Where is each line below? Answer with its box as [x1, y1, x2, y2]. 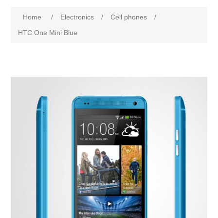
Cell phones [110, 13, 147, 21]
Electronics [60, 13, 94, 21]
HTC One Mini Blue [18, 29, 78, 36]
